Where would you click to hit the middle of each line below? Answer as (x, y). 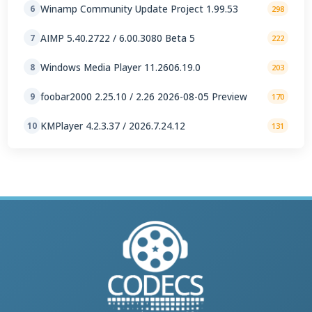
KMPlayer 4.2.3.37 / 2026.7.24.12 (113, 125)
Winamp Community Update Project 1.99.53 (140, 8)
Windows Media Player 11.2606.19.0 (121, 67)
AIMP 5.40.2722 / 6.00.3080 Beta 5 (118, 38)
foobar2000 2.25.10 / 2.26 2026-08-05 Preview (144, 96)
